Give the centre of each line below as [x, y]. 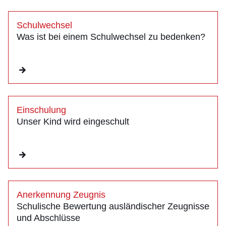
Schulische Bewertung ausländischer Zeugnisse [113, 207]
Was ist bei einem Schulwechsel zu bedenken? [111, 37]
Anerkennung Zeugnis [61, 195]
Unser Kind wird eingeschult [73, 122]
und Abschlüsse [48, 218]
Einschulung [41, 110]
